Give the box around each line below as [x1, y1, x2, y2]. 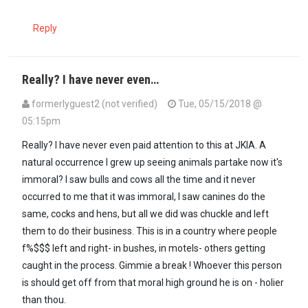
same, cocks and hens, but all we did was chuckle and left [22, 208, 269, 219]
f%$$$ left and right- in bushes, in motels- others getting [22, 242, 265, 254]
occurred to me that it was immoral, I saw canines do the [22, 190, 265, 202]
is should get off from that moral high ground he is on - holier [22, 276, 284, 288]
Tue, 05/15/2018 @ [176, 98, 262, 109]
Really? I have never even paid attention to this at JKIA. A [22, 139, 266, 151]
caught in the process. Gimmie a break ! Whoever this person [22, 259, 282, 271]
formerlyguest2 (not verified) [32, 98, 157, 109]
